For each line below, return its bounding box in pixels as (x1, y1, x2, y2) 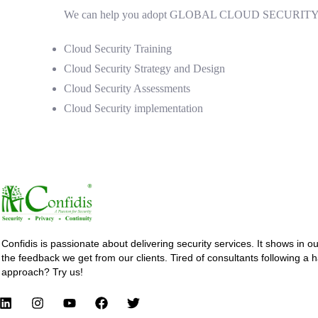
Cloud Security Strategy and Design (64, 62, 225, 75)
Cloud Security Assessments (64, 82, 190, 94)
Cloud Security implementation (64, 102, 203, 114)
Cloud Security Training (64, 42, 172, 55)
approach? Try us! (1, 265, 83, 278)
